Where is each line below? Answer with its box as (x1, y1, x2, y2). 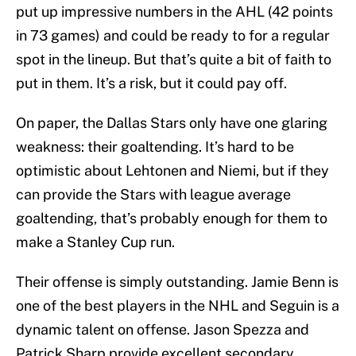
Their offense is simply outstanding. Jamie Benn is (16, 273, 339, 291)
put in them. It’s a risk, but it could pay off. (16, 75, 287, 92)
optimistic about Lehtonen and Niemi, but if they (16, 162, 329, 180)
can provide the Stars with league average (16, 186, 291, 203)
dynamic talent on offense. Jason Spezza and (16, 321, 309, 339)
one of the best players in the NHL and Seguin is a (16, 297, 339, 315)
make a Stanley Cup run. (16, 234, 175, 251)
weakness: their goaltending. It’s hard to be (16, 138, 294, 156)
